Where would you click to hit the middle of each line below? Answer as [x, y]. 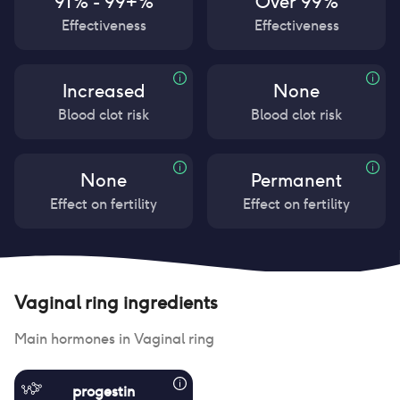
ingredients [168, 303]
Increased [104, 91]
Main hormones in [74, 339]
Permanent [296, 180]
